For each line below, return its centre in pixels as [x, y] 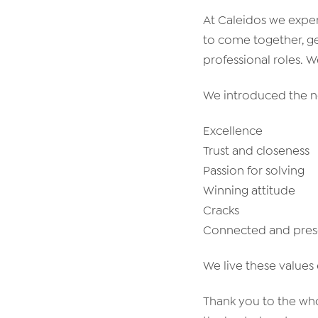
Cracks [221, 210]
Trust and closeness [256, 150]
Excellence [233, 130]
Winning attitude [249, 190]
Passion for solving [254, 170]
